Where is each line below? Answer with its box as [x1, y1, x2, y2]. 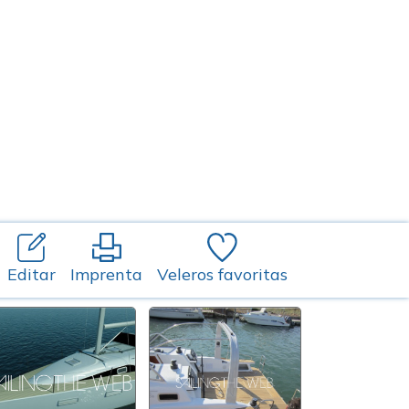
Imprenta [70, 264, 142, 285]
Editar [7, 264, 56, 285]
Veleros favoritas [157, 264, 288, 285]
